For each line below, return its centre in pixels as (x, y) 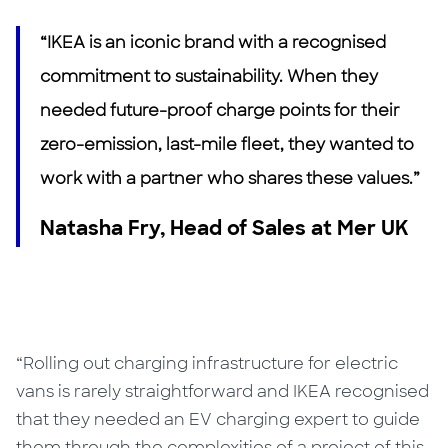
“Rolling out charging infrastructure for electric (207, 363)
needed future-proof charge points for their (220, 110)
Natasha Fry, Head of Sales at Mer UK (224, 227)
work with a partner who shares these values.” (230, 178)
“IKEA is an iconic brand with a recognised (213, 42)
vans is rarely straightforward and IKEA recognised (223, 391)
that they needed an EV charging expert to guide (218, 419)
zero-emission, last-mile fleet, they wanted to (227, 144)
